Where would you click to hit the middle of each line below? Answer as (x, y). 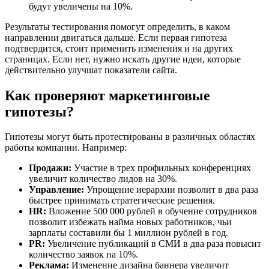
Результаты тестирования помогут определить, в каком (117, 26)
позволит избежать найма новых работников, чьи (130, 222)
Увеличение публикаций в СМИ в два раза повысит (153, 244)
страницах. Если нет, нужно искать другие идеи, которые (123, 59)
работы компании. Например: (66, 148)
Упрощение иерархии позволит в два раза (171, 190)
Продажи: (50, 168)
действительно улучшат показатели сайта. (91, 70)
